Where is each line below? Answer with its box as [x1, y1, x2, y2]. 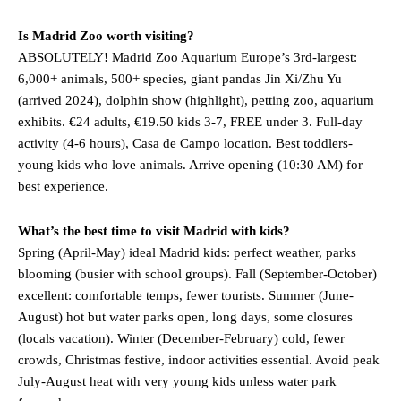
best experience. [18, 179, 108, 194]
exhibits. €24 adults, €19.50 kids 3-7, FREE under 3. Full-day [18, 115, 363, 130]
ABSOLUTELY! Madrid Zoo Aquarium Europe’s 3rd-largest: [18, 50, 357, 65]
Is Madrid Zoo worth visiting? [18, 29, 194, 44]
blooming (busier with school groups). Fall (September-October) [18, 267, 377, 282]
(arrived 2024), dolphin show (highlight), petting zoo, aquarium [18, 93, 374, 108]
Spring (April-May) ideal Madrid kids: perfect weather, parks [18, 245, 356, 260]
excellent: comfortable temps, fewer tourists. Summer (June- [18, 288, 354, 303]
